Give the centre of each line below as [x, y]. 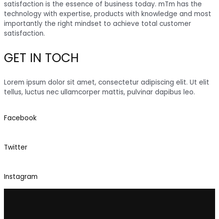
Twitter [16, 148]
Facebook [20, 118]
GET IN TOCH [41, 58]
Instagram [21, 177]
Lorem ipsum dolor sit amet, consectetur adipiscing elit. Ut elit [107, 82]
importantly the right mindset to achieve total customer [98, 24]
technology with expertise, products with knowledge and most [108, 14]
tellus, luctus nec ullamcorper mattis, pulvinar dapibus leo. [99, 92]
